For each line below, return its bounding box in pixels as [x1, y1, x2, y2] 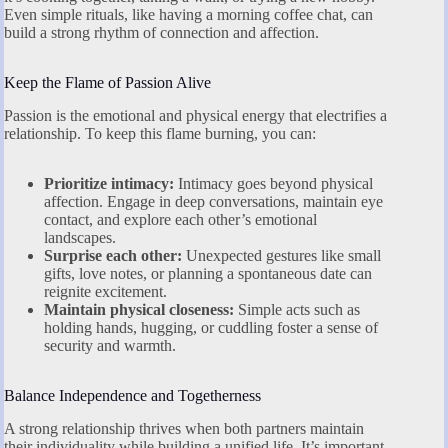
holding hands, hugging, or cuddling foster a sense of [44, 319, 378, 337]
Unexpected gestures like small [182, 247, 381, 265]
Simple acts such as [234, 301, 360, 319]
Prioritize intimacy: [44, 175, 174, 193]
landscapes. [44, 229, 116, 247]
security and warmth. [44, 337, 176, 355]
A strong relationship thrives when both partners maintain [4, 420, 364, 438]
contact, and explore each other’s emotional [44, 211, 317, 229]
